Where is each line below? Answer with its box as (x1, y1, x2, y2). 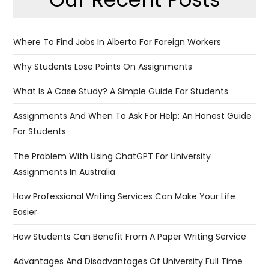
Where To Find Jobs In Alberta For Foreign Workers (13, 35, 222, 48)
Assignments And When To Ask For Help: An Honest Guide (13, 109, 252, 122)
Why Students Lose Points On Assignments (13, 60, 193, 73)
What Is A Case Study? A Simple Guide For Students (13, 85, 229, 97)
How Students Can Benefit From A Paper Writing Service (13, 230, 247, 243)
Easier (13, 205, 38, 218)
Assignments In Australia (13, 165, 116, 178)
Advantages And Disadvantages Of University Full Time (13, 255, 243, 267)
